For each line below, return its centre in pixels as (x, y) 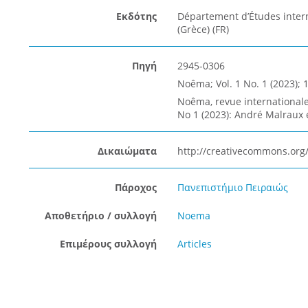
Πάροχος (135, 187)
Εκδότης (136, 16)
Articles (194, 244)
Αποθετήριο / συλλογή (100, 216)
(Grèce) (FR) (203, 29)
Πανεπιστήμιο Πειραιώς (232, 187)
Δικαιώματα (127, 151)
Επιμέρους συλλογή (108, 244)
